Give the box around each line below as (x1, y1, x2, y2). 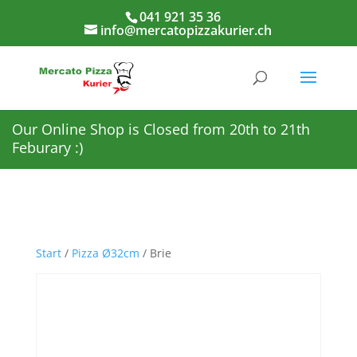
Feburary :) (12, 138, 83, 157)
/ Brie (139, 245, 171, 261)
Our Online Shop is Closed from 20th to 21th (12, 120, 310, 139)
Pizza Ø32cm (71, 245, 139, 261)
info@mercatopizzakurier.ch (100, 22, 273, 39)
